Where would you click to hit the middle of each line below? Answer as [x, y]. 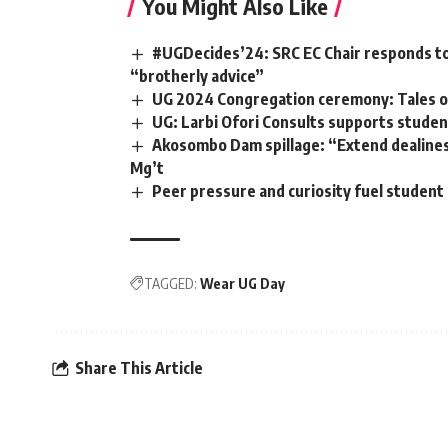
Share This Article [139, 367]
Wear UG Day [242, 284]
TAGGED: [170, 284]
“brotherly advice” [197, 75]
